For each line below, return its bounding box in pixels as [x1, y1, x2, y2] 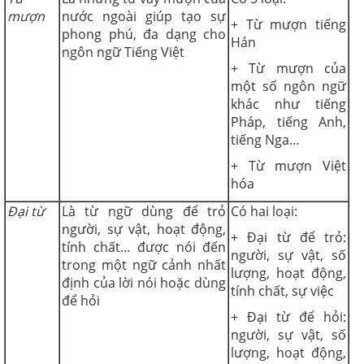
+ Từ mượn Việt [231, 156, 346, 175]
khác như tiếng [231, 94, 346, 113]
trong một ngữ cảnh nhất [62, 255, 226, 274]
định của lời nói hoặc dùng [62, 273, 226, 292]
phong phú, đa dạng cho [62, 24, 226, 43]
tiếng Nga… [231, 130, 300, 149]
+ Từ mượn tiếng [231, 15, 346, 33]
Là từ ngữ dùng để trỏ [62, 201, 226, 220]
